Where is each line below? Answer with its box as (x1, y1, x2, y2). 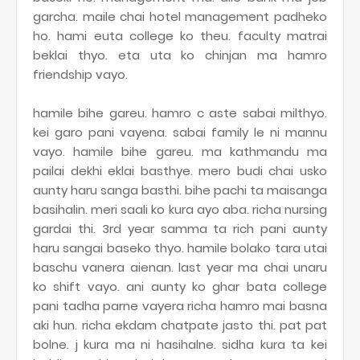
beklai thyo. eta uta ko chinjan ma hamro (33, 47, 327, 63)
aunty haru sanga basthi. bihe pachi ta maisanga (33, 182, 327, 198)
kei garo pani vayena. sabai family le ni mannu (33, 124, 327, 141)
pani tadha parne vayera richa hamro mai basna (33, 297, 327, 314)
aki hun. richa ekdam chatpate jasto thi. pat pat (33, 317, 327, 333)
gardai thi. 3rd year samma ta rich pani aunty (33, 220, 327, 237)
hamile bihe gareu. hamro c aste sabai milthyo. (33, 104, 327, 121)
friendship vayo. (33, 66, 131, 83)
